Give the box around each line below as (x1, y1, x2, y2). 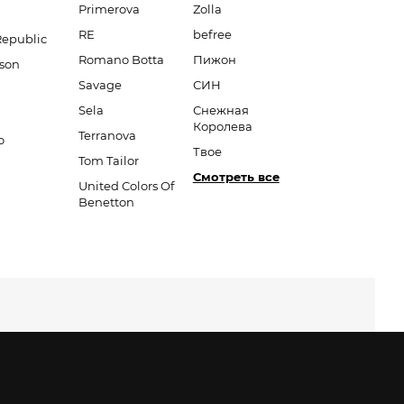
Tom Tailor (78, 153, 139, 168)
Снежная (192, 103, 249, 117)
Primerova (78, 2, 140, 16)
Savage (78, 78, 122, 92)
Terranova (78, 128, 136, 142)
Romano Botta (78, 52, 164, 67)
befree (192, 27, 232, 41)
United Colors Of (78, 179, 174, 193)
